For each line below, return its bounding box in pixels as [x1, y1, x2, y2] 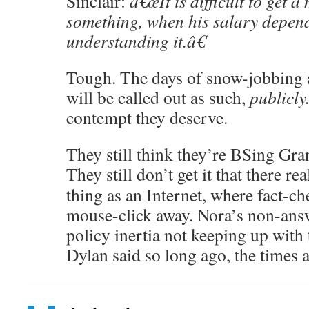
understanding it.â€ [66, 29, 205, 52]
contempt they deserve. [66, 106, 228, 129]
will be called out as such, [66, 86, 250, 109]
